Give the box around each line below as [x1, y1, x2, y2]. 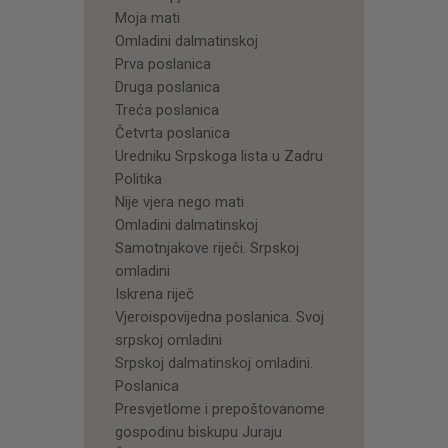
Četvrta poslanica [114, 123, 230, 142]
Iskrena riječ [114, 284, 194, 303]
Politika [114, 169, 162, 188]
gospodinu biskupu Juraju [114, 422, 282, 441]
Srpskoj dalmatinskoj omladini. [114, 353, 313, 372]
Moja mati [114, 8, 180, 27]
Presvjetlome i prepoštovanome [114, 399, 325, 418]
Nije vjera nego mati [114, 192, 244, 211]
